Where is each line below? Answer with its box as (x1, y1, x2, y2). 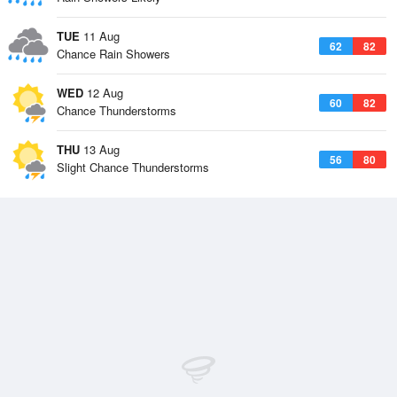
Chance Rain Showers (57, 45, 170, 62)
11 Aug (80, 27, 120, 44)
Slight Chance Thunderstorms (57, 159, 209, 175)
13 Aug (80, 141, 120, 158)
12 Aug (83, 84, 123, 101)
